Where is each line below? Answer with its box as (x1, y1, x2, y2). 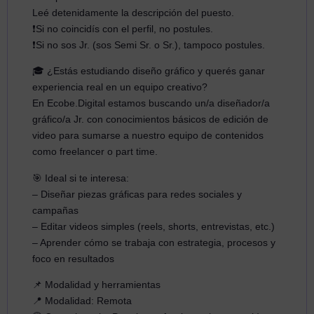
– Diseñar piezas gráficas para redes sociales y (32, 188, 242, 200)
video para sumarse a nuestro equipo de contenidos (32, 130, 264, 142)
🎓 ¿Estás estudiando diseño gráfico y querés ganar (32, 65, 265, 77)
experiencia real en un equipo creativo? (32, 81, 207, 93)
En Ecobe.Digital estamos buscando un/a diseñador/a (32, 97, 270, 109)
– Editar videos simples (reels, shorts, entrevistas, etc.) (32, 220, 275, 232)
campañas (32, 204, 78, 216)
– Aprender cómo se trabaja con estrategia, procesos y (32, 236, 275, 248)
